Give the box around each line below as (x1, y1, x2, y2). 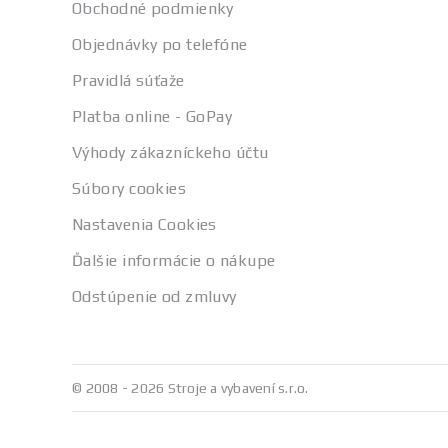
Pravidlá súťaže (72, 71, 185, 90)
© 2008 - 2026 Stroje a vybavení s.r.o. (72, 380, 309, 396)
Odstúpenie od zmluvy (72, 287, 237, 306)
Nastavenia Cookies (72, 215, 217, 234)
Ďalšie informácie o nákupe (72, 251, 276, 270)
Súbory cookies (72, 179, 187, 198)
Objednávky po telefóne (72, 35, 248, 54)
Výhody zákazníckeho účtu (72, 143, 269, 162)
